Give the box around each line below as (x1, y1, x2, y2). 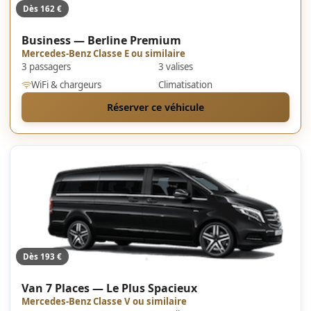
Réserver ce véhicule (107, 101, 204, 114)
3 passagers (22, 60, 71, 73)
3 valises (158, 60, 193, 73)
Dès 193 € (23, 251, 62, 262)
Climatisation (158, 78, 212, 91)
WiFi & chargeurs (31, 78, 101, 91)
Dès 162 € (23, 3, 62, 14)
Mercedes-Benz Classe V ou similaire (22, 295, 187, 308)
